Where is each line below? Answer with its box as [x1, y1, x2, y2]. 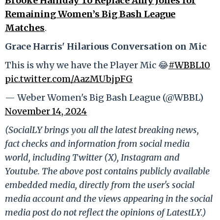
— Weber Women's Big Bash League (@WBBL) [5, 91, 203, 103]
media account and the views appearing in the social [5, 192, 213, 204]
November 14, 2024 [5, 105, 87, 117]
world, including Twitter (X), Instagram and [5, 151, 180, 163]
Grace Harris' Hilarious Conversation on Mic [5, 40, 207, 52]
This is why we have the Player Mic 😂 [5, 59, 168, 71]
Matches [5, 22, 45, 33]
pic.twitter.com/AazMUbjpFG [5, 73, 133, 84]
